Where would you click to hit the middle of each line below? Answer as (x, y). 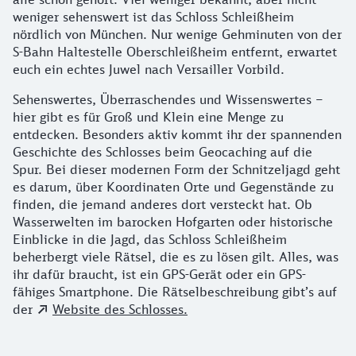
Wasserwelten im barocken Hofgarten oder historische (173, 221)
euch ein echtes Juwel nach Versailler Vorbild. (151, 69)
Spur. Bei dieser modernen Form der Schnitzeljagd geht (176, 169)
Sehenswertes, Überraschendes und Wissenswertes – (168, 99)
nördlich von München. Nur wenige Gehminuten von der (177, 34)
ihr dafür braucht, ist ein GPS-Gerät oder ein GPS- (159, 274)
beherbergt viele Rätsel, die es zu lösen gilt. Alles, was (176, 256)
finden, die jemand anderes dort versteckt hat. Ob (163, 204)
